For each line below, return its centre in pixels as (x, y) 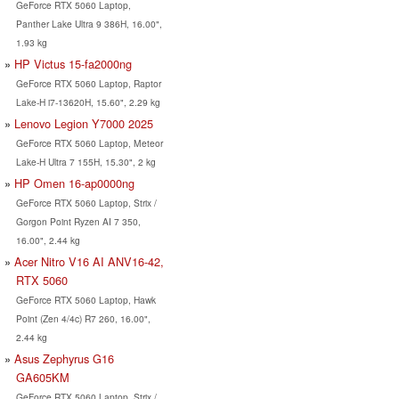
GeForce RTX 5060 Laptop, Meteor (89, 142)
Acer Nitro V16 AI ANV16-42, (89, 261)
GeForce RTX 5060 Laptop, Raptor (88, 83)
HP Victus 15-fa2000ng (73, 63)
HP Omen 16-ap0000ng (74, 183)
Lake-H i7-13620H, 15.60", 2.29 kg (88, 102)
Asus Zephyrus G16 (64, 358)
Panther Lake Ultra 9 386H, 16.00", (89, 23)
